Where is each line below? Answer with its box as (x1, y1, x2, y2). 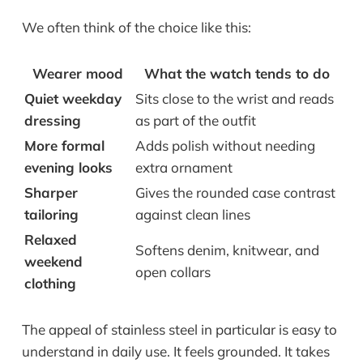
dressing (23, 112, 81, 130)
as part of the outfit (135, 112, 256, 130)
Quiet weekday (23, 90, 122, 108)
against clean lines (135, 206, 250, 224)
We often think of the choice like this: (21, 18, 251, 36)
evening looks (23, 159, 113, 177)
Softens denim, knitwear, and (135, 241, 319, 259)
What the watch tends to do (143, 65, 330, 83)
